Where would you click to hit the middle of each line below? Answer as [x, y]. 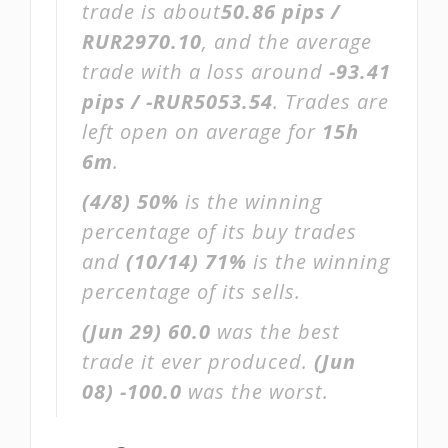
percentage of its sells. [191, 291]
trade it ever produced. [198, 361]
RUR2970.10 [142, 41]
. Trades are [331, 101]
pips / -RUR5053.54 [177, 101]
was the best [275, 331]
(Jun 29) [122, 331]
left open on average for [202, 131]
